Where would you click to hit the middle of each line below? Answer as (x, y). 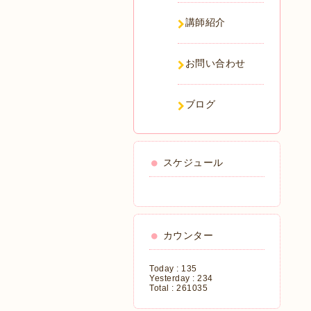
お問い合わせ (215, 63)
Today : (165, 269)
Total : (163, 288)
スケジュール (193, 162)
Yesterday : (173, 278)
